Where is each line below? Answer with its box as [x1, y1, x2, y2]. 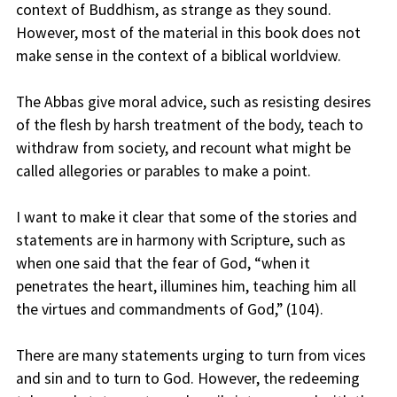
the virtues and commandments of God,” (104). [15, 300, 323, 320]
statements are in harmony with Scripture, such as [15, 230, 346, 251]
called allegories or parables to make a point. [15, 161, 311, 182]
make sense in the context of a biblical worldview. [15, 46, 341, 66]
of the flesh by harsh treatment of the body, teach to [15, 115, 363, 136]
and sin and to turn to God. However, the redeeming [15, 369, 360, 389]
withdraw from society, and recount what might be [15, 138, 351, 159]
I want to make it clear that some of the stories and [15, 207, 357, 228]
